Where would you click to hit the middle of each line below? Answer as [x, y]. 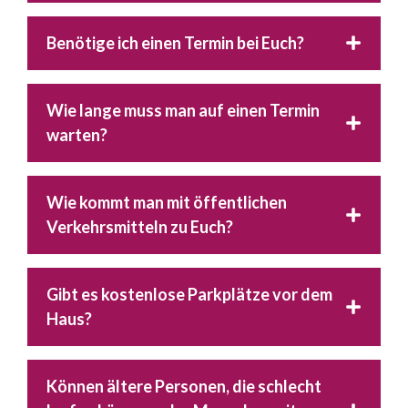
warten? [77, 134]
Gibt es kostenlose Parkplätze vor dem [189, 294]
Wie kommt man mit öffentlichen [167, 202]
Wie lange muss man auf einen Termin [183, 110]
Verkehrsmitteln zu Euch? [140, 226]
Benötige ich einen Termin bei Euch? [175, 42]
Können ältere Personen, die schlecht [184, 386]
